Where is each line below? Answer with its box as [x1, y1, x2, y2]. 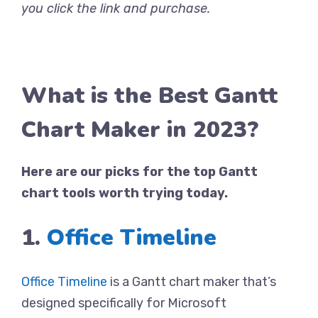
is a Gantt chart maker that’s [107, 274, 276, 290]
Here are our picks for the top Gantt [21, 164, 258, 180]
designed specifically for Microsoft [21, 295, 226, 311]
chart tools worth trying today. [21, 185, 228, 201]
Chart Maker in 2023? [21, 114, 258, 145]
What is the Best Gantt [21, 80, 278, 111]
